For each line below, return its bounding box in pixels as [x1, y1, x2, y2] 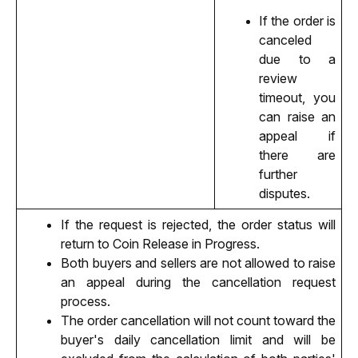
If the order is [259, 13, 336, 30]
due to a [259, 51, 336, 68]
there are [259, 147, 336, 164]
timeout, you [259, 89, 336, 106]
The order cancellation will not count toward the [61, 312, 336, 328]
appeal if [259, 128, 336, 145]
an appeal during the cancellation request [61, 273, 336, 290]
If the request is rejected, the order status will [61, 216, 336, 233]
